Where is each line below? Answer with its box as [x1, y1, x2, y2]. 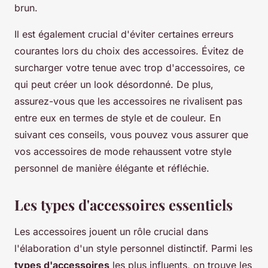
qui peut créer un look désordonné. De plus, [14, 78, 214, 91]
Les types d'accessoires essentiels [14, 195, 233, 215]
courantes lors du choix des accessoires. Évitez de [14, 45, 243, 57]
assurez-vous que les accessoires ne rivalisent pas [14, 95, 242, 108]
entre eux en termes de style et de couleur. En [14, 112, 221, 124]
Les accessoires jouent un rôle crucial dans [14, 226, 208, 238]
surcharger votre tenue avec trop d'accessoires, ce [14, 62, 245, 74]
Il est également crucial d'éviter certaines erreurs [14, 28, 233, 41]
